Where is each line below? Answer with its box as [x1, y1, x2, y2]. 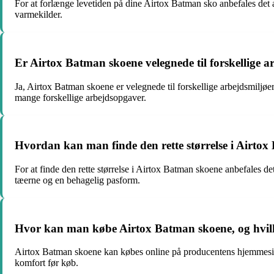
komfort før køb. [15, 257, 78, 268]
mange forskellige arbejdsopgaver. [15, 92, 146, 103]
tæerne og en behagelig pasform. [15, 175, 140, 185]
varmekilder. [15, 9, 62, 20]
